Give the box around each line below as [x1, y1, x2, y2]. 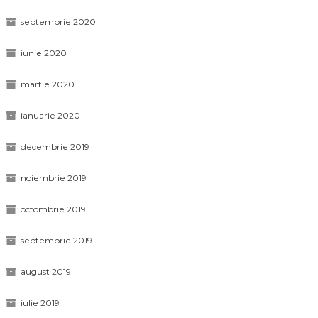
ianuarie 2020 [20, 110, 80, 121]
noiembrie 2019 [20, 172, 87, 183]
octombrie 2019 [20, 204, 86, 214]
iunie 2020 [20, 48, 67, 58]
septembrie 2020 [20, 16, 96, 27]
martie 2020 [20, 79, 75, 89]
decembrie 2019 [20, 141, 89, 152]
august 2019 [20, 266, 71, 277]
